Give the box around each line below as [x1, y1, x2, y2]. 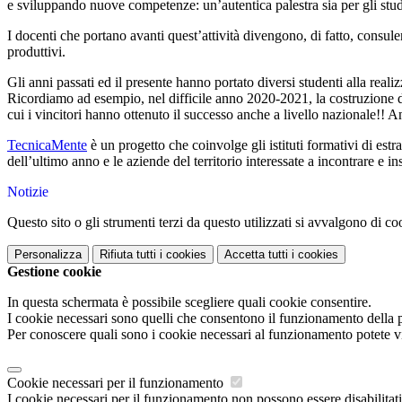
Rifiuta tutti [100, 248, 156, 262]
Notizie [7, 184, 48, 200]
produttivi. [7, 44, 69, 60]
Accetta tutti [224, 248, 288, 262]
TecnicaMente [7, 137, 87, 153]
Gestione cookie [7, 264, 101, 280]
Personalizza [14, 248, 82, 262]
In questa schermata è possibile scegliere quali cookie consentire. [7, 294, 371, 310]
